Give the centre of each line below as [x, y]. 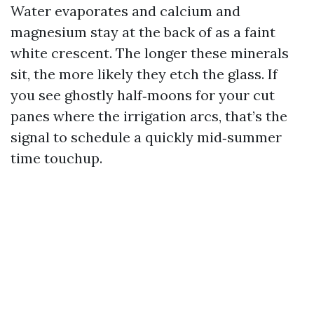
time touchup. [56, 158]
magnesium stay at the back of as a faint [143, 32]
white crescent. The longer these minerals [150, 53]
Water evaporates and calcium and [125, 11]
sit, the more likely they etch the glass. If [144, 74]
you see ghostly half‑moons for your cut [143, 95]
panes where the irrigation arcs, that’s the [149, 116]
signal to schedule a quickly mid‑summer [146, 137]
